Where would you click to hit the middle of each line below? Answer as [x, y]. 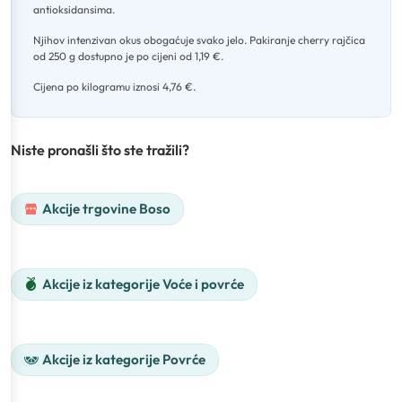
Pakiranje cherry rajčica [307, 39]
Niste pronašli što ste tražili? [100, 149]
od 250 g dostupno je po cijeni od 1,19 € [127, 56]
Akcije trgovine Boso [106, 208]
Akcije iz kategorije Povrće [124, 359]
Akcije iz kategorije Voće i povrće [143, 284]
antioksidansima [73, 9]
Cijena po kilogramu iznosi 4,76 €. [114, 86]
